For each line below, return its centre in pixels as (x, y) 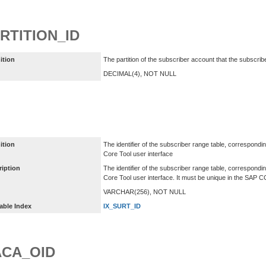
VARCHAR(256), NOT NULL (145, 192)
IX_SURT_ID (122, 206)
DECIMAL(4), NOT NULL (140, 74)
